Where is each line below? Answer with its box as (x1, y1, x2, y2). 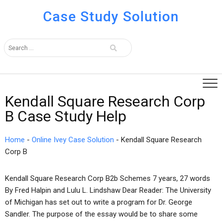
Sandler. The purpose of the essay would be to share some (5, 210, 198, 219)
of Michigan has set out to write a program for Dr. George (5, 198, 192, 207)
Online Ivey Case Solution (32, 135, 114, 144)
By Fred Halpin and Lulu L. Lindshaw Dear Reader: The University (5, 186, 211, 195)
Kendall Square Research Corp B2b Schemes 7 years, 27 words (5, 174, 210, 183)
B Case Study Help (5, 108, 126, 125)
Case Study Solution (43, 8, 179, 25)
